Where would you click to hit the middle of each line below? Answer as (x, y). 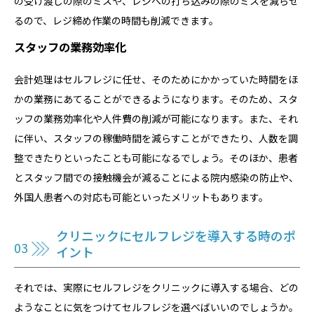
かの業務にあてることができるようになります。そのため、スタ (156, 99)
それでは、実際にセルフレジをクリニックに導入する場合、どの (156, 288)
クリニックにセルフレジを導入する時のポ (176, 236)
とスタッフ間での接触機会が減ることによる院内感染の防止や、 (156, 178)
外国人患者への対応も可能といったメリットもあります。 (141, 197)
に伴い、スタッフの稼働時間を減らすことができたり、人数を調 (156, 138)
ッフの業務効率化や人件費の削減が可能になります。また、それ (156, 119)
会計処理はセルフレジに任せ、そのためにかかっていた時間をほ (156, 80)
